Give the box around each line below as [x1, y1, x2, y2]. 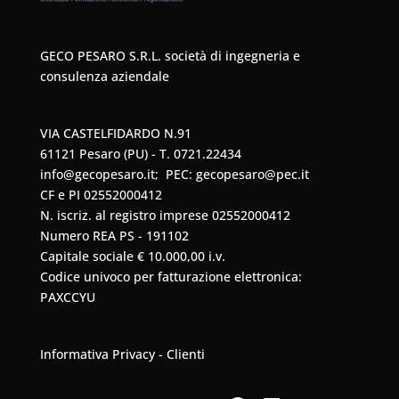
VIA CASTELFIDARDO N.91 [39, 125, 191, 142]
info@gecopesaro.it [39, 166, 155, 183]
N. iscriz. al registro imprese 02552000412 [39, 207, 290, 224]
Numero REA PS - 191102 [39, 227, 189, 245]
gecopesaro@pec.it [195, 166, 309, 183]
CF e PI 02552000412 [39, 186, 162, 204]
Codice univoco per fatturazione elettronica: [39, 268, 302, 286]
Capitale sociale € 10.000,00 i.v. [39, 248, 225, 265]
